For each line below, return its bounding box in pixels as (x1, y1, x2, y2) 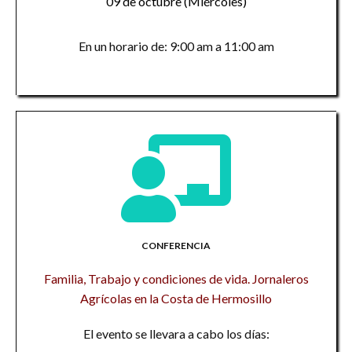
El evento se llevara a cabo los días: (82, 326, 269, 341)
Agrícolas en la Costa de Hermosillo (80, 291, 272, 306)
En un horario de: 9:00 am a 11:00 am (78, 38, 274, 53)
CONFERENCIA (141, 240, 211, 251)
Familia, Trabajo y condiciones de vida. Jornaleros (43, 271, 309, 286)
